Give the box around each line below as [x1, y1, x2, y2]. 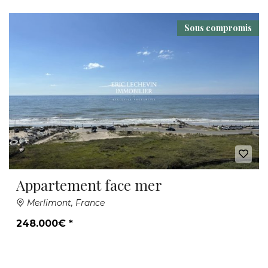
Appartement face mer [16, 175, 162, 194]
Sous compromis [184, 22, 252, 33]
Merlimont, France [25, 197, 105, 208]
